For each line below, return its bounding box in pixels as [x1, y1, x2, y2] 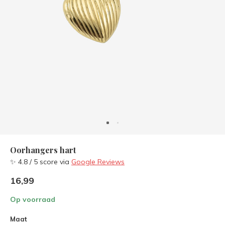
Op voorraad [10, 195, 55, 204]
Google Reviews [71, 157, 125, 166]
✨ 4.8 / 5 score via [10, 157, 71, 166]
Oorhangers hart [10, 145, 76, 155]
